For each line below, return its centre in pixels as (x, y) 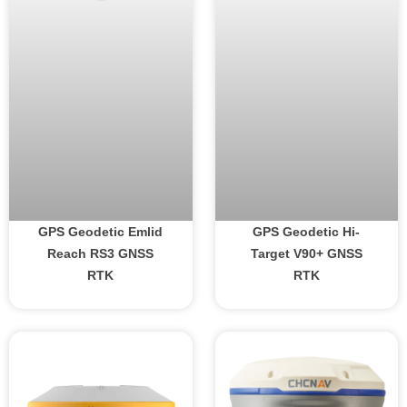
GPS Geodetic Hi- (307, 231)
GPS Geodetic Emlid (101, 231)
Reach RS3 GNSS (101, 253)
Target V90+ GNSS (306, 253)
